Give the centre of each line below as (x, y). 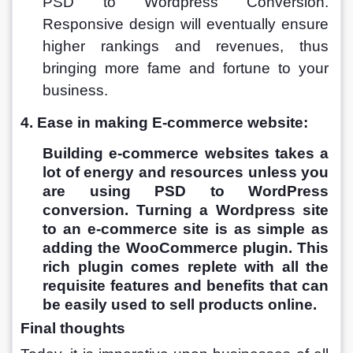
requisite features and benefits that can (188, 285)
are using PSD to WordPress (188, 191)
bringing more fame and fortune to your (188, 68)
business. (76, 90)
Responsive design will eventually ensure (188, 24)
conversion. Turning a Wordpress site (188, 210)
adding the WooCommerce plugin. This (188, 247)
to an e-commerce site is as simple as (188, 229)
